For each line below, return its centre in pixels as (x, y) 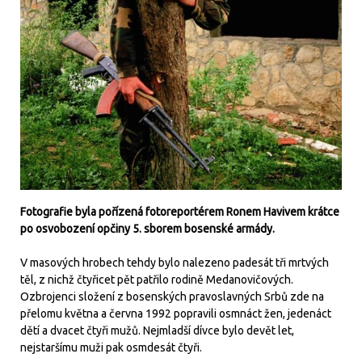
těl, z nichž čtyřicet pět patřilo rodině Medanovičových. (157, 280)
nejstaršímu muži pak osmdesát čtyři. (111, 348)
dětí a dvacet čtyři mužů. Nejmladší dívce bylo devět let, (157, 331)
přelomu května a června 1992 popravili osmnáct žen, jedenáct (176, 314)
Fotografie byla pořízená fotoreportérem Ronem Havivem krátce (180, 212)
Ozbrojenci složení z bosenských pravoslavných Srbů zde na (172, 297)
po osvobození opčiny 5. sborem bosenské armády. (147, 229)
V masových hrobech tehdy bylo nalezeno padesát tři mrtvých (175, 263)
